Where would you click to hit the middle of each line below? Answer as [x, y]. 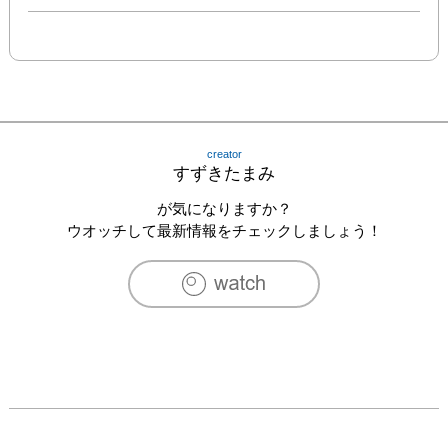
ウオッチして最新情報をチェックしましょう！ [224, 230]
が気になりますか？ [224, 208]
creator [224, 153]
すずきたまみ [224, 173]
